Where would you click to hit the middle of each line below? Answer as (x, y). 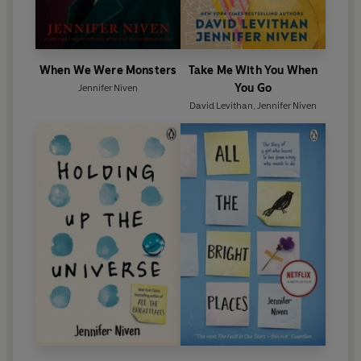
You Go (253, 89)
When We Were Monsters (108, 71)
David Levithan (221, 106)
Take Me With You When (253, 71)
